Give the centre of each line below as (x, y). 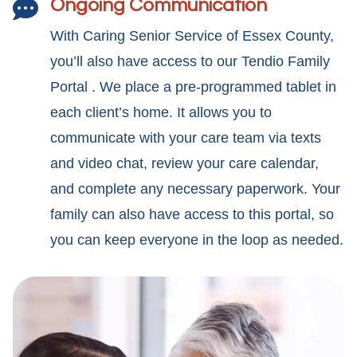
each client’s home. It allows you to (161, 112)
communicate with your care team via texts (186, 138)
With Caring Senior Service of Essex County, (192, 36)
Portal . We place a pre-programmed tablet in (193, 87)
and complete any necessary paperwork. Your (195, 189)
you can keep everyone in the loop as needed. (197, 240)
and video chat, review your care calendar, (184, 163)
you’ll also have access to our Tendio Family (190, 61)
